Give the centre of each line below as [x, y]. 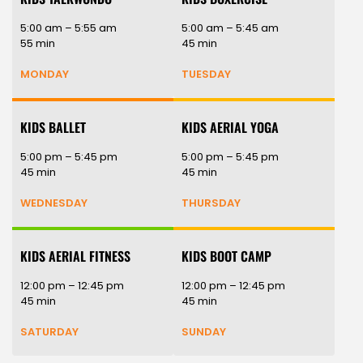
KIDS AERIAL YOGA [230, 128]
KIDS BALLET [53, 128]
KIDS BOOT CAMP [226, 256]
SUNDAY [204, 332]
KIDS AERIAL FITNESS [75, 256]
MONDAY [45, 75]
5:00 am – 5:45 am [230, 28]
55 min [38, 44]
